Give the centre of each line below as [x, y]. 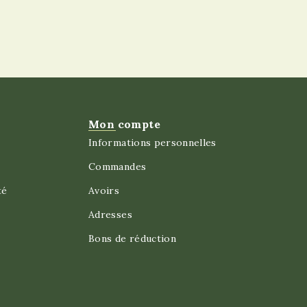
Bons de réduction [133, 238]
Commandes [118, 167]
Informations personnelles [152, 143]
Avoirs [104, 191]
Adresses [110, 214]
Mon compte [125, 124]
